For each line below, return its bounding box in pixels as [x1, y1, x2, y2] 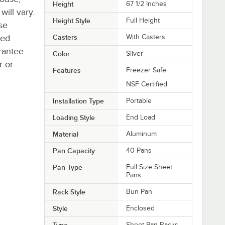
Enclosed [126, 204, 155, 212]
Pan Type [52, 163, 82, 171]
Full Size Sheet [126, 163, 173, 171]
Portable [126, 96, 152, 104]
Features [52, 66, 81, 74]
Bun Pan [126, 187, 153, 195]
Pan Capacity [52, 146, 95, 155]
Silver [126, 49, 144, 57]
